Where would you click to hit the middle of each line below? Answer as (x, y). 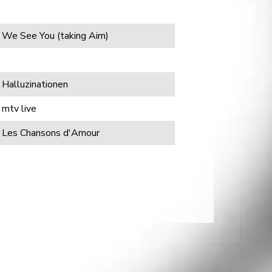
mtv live (19, 109)
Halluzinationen (35, 84)
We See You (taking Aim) (55, 36)
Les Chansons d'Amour (51, 133)
